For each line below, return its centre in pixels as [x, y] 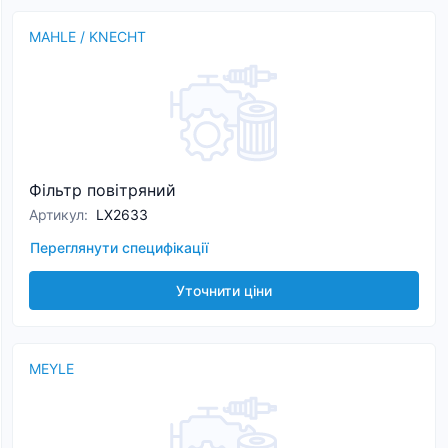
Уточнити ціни [224, 290]
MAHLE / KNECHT [87, 36]
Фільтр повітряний [102, 190]
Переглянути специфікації [119, 247]
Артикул [56, 214]
